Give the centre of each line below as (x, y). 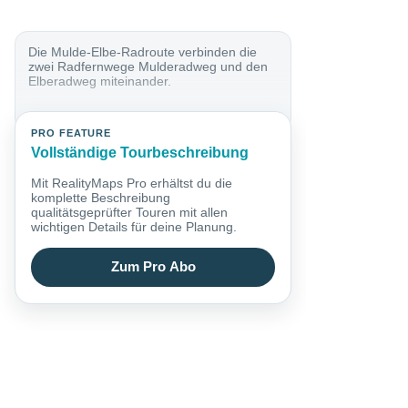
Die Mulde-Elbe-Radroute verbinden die (143, 51)
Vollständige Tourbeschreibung (140, 153)
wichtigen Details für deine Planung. (134, 226)
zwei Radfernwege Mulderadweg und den (148, 66)
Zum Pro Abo (153, 267)
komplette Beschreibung (101, 197)
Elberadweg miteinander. (100, 81)
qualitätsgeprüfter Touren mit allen (130, 212)
